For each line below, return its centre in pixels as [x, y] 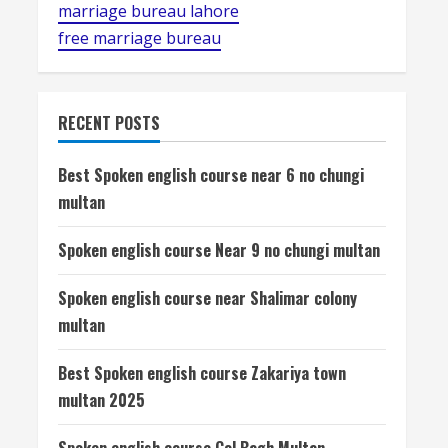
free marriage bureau [139, 38]
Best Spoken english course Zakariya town [202, 373]
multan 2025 [101, 400]
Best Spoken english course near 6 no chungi [211, 175]
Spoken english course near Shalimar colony [207, 298]
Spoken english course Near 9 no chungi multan [219, 250]
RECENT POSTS [109, 123]
